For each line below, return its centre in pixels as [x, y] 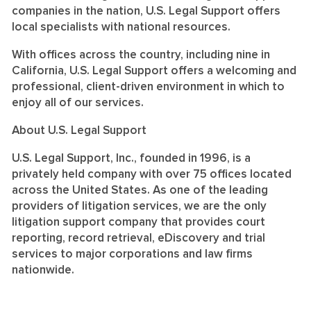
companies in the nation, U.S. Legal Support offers [146, 11]
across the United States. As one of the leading [140, 190]
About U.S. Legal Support [79, 131]
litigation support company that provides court [138, 222]
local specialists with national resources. [121, 27]
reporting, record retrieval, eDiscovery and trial [138, 238]
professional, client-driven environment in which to [148, 87]
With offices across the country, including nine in [141, 55]
